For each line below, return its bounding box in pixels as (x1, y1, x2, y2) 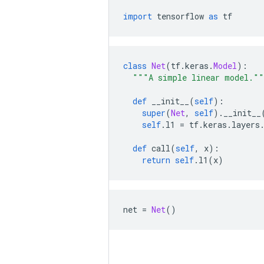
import (123, 11, 152, 22)
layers (232, 119, 260, 130)
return (142, 154, 170, 166)
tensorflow (152, 11, 209, 22)
